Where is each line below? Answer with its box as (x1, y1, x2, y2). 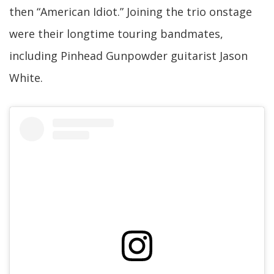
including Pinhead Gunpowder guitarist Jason (9, 48, 248, 63)
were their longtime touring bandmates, (9, 26, 223, 41)
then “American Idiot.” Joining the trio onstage (9, 4, 252, 19)
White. (9, 70, 43, 85)
